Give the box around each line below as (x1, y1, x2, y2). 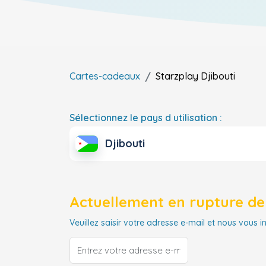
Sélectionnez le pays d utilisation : (69, 112, 222, 123)
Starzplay (156, 70, 198, 82)
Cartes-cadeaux (69, 70, 140, 82)
